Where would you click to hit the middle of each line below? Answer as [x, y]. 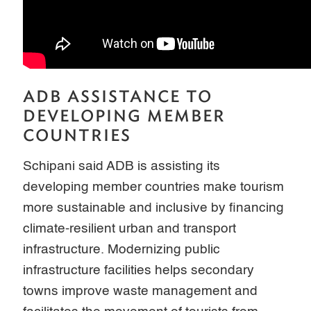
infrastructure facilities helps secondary [139, 270]
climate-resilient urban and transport [130, 228]
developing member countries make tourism [154, 187]
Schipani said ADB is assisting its [122, 166]
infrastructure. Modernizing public [122, 249]
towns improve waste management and [141, 291]
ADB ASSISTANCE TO [118, 96]
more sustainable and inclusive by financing [154, 208]
